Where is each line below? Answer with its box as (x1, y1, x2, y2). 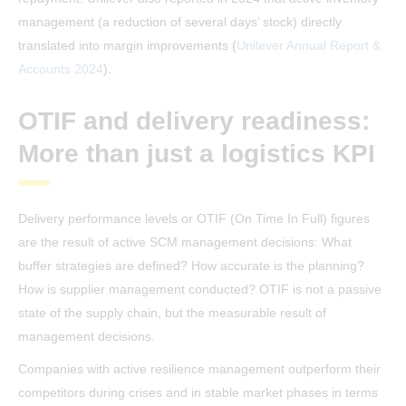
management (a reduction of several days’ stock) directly (18, 14, 342, 30)
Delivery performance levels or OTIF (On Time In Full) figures (18, 211, 370, 227)
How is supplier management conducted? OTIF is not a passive (18, 282, 382, 297)
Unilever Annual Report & (237, 38, 381, 53)
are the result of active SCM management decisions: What (18, 235, 352, 250)
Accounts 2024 (18, 62, 103, 77)
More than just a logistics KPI (18, 140, 375, 169)
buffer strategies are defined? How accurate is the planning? (18, 258, 364, 274)
